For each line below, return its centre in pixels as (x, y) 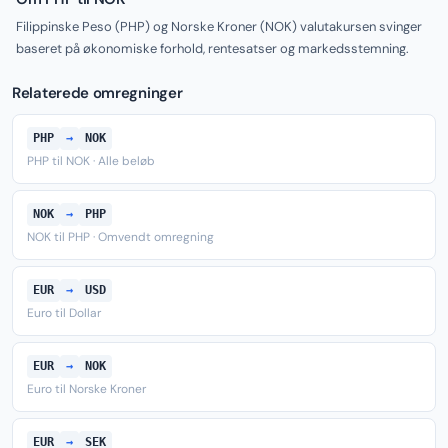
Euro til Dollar (64, 313)
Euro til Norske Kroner (86, 389)
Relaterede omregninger (97, 93)
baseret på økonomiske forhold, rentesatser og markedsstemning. (212, 48)
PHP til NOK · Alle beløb (91, 161)
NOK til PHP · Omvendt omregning (120, 237)
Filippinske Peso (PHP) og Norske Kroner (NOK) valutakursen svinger (219, 26)
